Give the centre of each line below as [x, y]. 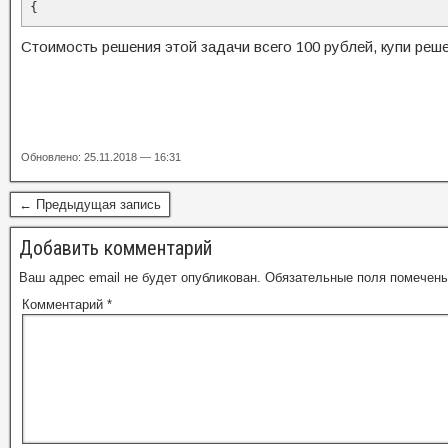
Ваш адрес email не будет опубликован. [140, 277]
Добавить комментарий [115, 248]
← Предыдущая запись [90, 204]
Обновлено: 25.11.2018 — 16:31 [101, 157]
